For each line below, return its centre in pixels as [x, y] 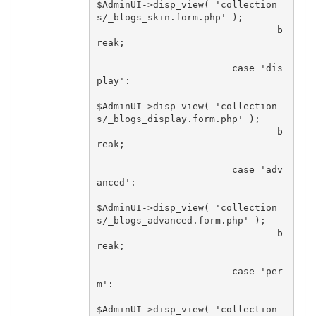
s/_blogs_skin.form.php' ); [170, 17]
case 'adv [164, 169]
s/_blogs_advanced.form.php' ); [181, 220]
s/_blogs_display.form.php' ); [178, 119]
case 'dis [164, 68]
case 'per [164, 271]
